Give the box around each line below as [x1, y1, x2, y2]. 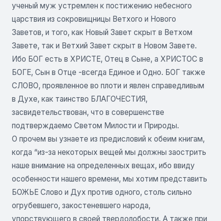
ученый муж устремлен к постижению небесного [12, 1, 192, 10]
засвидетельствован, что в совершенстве [12, 108, 164, 117]
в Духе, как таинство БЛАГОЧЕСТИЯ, [12, 94, 147, 104]
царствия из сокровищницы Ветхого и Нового [12, 14, 176, 24]
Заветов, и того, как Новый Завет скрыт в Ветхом [12, 28, 192, 37]
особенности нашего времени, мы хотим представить [12, 174, 207, 184]
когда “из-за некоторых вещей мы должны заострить [12, 147, 206, 157]
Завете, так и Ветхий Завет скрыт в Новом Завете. [12, 41, 197, 50]
